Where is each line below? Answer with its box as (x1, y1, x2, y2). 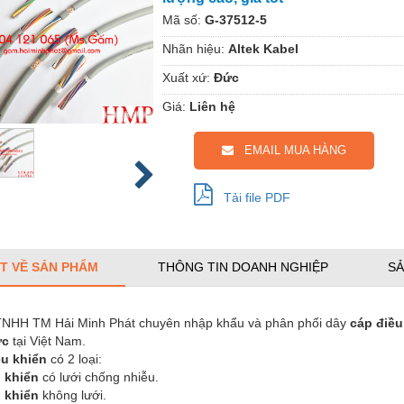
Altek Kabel (228, 41, 298, 56)
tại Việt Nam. (13, 333, 89, 348)
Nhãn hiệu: (162, 41, 225, 56)
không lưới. (42, 387, 110, 402)
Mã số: (162, 12, 201, 27)
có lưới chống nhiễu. (42, 369, 162, 384)
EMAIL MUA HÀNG (234, 142, 346, 157)
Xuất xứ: (162, 69, 210, 85)
